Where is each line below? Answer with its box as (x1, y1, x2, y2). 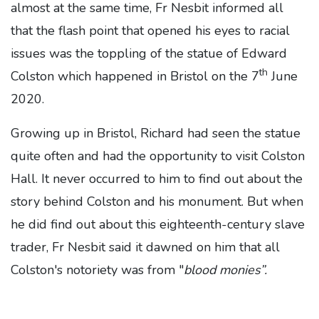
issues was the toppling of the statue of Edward (11, 44, 287, 62)
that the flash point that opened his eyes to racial (11, 21, 290, 39)
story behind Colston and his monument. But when (11, 192, 303, 210)
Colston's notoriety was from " (11, 261, 184, 278)
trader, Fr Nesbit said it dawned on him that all (11, 238, 280, 256)
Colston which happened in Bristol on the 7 (11, 67, 259, 85)
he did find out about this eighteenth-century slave (11, 215, 305, 233)
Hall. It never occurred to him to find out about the (11, 169, 303, 187)
